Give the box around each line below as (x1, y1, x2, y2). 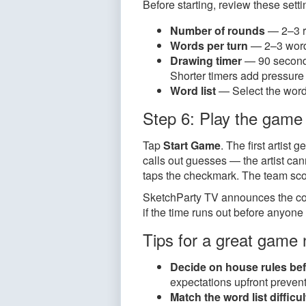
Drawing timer (170, 53, 242, 68)
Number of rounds (170, 23, 265, 38)
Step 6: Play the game (143, 106, 303, 130)
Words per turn (170, 38, 248, 53)
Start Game (163, 137, 221, 153)
